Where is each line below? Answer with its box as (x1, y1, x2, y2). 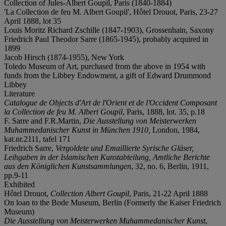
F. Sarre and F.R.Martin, (4, 116, 83, 125)
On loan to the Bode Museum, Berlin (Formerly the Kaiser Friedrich (4, 198, 221, 207)
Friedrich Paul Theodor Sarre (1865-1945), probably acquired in (4, 34, 208, 43)
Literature (4, 89, 35, 98)
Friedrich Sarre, (4, 143, 55, 152)
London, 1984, (152, 125, 200, 134)
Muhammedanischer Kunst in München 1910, (4, 125, 152, 134)
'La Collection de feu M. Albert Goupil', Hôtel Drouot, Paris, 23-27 (4, 7, 218, 16)
